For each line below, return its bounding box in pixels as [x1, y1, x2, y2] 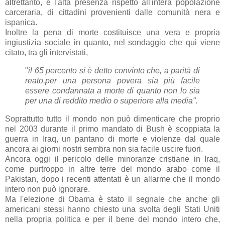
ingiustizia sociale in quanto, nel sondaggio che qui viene [5, 38, 220, 47]
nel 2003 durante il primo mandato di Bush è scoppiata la [5, 124, 220, 133]
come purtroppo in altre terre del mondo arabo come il [5, 164, 220, 173]
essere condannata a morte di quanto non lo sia [25, 86, 200, 95]
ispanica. [5, 18, 37, 27]
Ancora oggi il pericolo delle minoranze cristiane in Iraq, [5, 154, 220, 163]
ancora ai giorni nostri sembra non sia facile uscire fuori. [5, 144, 203, 153]
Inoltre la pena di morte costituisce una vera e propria [5, 28, 220, 37]
